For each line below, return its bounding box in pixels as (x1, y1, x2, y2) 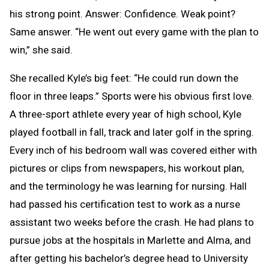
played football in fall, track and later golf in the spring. (10, 126, 254, 138)
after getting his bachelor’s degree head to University (10, 252, 248, 264)
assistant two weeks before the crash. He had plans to (10, 216, 254, 228)
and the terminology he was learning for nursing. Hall (10, 180, 247, 192)
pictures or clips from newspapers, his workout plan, (10, 162, 244, 174)
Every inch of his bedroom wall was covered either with (10, 144, 257, 156)
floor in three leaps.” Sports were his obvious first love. (10, 90, 254, 102)
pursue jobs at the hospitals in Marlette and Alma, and (10, 234, 251, 246)
